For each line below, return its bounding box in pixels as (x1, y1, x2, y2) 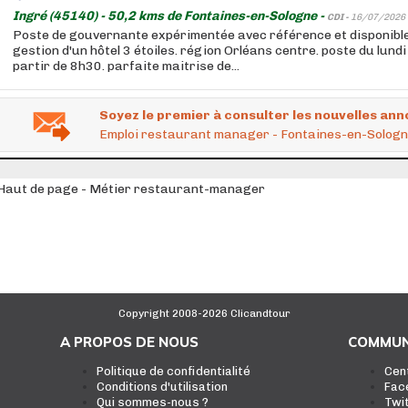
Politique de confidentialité (96, 364, 250, 378)
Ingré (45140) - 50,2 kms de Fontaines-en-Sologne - (13, 8, 327, 24)
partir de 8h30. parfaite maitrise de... (13, 58, 240, 74)
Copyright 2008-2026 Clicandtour (117, 307, 291, 320)
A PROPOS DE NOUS (59, 333, 199, 351)
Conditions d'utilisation (96, 380, 228, 393)
